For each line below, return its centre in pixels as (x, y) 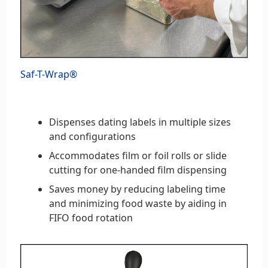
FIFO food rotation (91, 218)
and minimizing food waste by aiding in (138, 204)
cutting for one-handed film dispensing (138, 170)
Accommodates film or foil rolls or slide (138, 156)
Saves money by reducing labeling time (137, 189)
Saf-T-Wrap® (49, 74)
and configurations (92, 137)
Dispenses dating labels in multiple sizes (140, 122)
